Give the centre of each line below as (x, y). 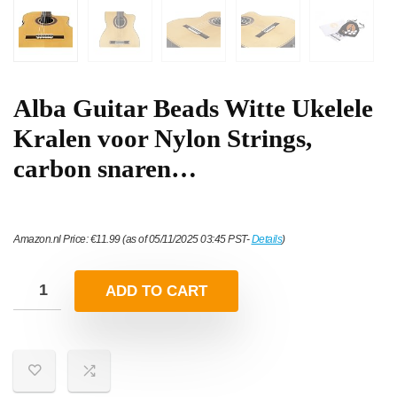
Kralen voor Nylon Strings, (163, 139)
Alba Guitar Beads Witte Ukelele (193, 109)
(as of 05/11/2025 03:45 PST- (186, 240)
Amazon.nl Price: (52, 240)
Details (266, 240)
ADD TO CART (156, 292)
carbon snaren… (105, 169)
